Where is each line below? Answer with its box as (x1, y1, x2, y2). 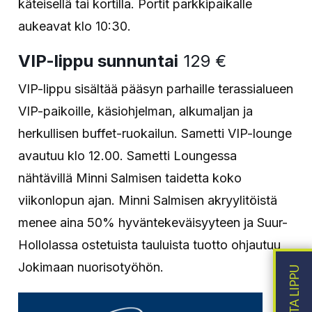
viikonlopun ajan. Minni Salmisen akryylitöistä (18, 192, 278, 208)
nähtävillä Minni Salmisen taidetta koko (18, 170, 242, 185)
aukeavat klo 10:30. (18, 18, 132, 33)
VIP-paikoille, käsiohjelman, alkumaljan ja (18, 103, 253, 118)
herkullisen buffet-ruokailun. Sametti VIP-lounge (18, 125, 292, 141)
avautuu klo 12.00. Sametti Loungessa (18, 148, 237, 163)
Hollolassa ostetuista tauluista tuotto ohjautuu (18, 237, 281, 252)
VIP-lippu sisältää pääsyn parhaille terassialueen (18, 81, 294, 96)
